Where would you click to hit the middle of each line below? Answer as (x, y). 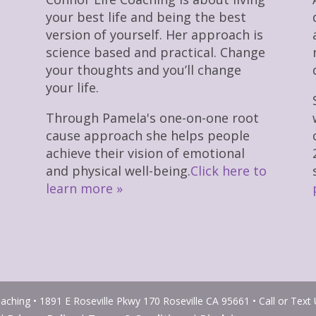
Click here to (228, 171)
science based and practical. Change (155, 53)
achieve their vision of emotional (145, 153)
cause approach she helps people (147, 136)
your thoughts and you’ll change (143, 70)
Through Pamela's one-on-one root (152, 118)
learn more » (84, 189)
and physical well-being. (118, 171)
